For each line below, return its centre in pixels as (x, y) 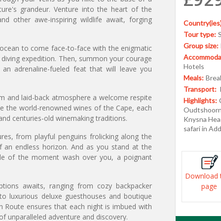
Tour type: (200, 34)
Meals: (194, 78)
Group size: (201, 46)
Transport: (201, 89)
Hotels (194, 66)
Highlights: (200, 100)
